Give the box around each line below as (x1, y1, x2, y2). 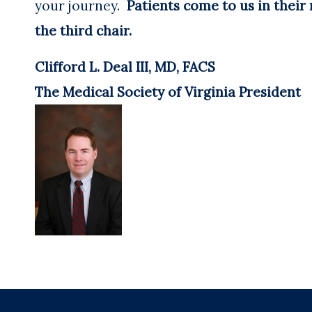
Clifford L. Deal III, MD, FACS (35, 58, 215, 76)
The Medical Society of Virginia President (35, 84, 301, 101)
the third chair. (35, 22, 132, 39)
